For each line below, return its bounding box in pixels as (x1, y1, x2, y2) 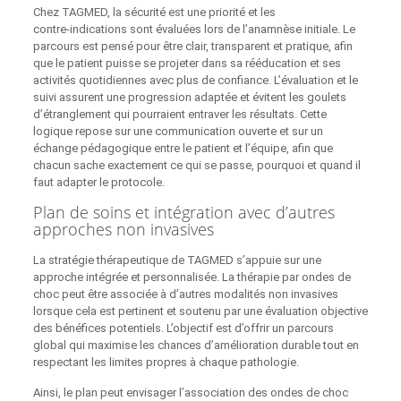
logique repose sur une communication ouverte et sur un (32, 124, 323, 138)
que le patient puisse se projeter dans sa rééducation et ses (32, 55, 341, 70)
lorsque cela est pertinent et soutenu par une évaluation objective (32, 303, 368, 318)
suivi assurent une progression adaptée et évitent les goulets (32, 90, 346, 104)
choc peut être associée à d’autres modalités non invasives (32, 286, 338, 301)
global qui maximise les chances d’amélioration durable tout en (32, 337, 359, 352)
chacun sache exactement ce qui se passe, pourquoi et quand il (32, 158, 361, 172)
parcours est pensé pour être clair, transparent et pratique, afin (32, 38, 353, 53)
